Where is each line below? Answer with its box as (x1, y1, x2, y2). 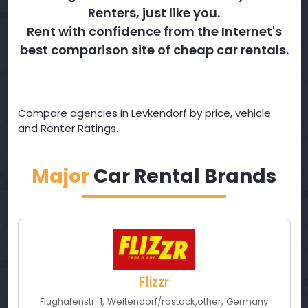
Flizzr (139, 273, 169, 292)
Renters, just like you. (88, 4, 220, 21)
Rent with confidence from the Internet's (26, 23, 282, 40)
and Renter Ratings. (17, 121, 118, 135)
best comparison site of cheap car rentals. (19, 41, 289, 58)
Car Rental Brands (89, 163, 276, 190)
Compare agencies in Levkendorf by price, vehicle (17, 106, 271, 120)
